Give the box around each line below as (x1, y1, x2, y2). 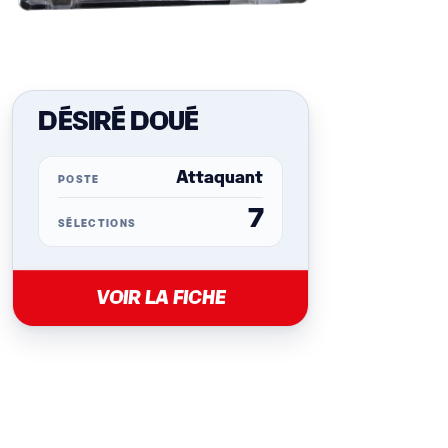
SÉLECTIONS (58, 219, 137, 229)
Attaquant (176, 170, 264, 186)
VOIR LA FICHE (95, 289, 226, 307)
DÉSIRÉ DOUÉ (38, 110, 199, 135)
